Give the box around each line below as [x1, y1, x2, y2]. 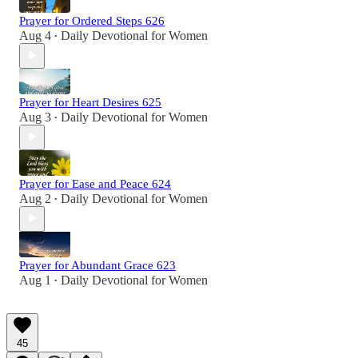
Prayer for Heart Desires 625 [19, 95, 161, 109]
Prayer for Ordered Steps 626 [19, 14, 165, 27]
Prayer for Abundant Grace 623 [19, 258, 176, 272]
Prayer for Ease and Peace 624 [19, 177, 171, 190]
